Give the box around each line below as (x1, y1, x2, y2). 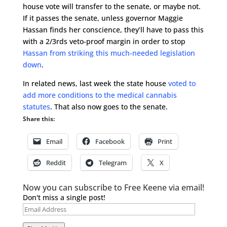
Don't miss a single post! (22, 193, 105, 202)
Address (22, 215, 50, 225)
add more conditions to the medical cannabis (22, 90, 177, 100)
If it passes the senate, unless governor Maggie (22, 13, 183, 23)
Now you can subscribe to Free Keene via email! (22, 182, 204, 193)
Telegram (98, 158, 127, 167)
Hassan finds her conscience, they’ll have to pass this (22, 25, 204, 34)
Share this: (22, 115, 55, 123)
